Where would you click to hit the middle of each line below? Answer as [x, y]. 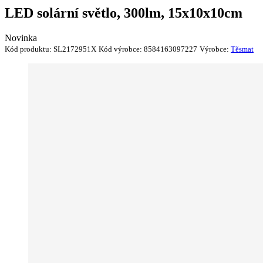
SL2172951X [75, 49]
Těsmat [242, 49]
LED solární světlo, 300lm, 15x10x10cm [124, 13]
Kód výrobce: [121, 49]
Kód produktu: [29, 49]
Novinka [21, 38]
